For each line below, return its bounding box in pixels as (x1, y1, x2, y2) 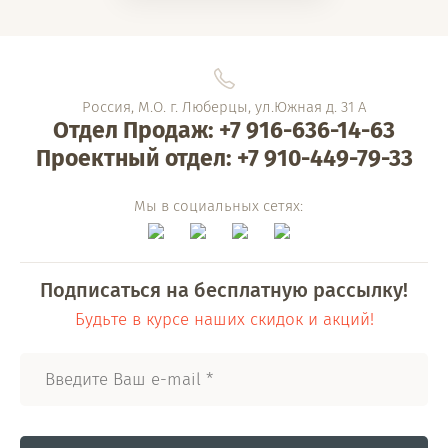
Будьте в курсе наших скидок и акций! (74, 309, 374, 330)
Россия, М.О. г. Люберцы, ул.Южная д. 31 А (82, 98, 366, 116)
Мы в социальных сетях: (134, 197, 303, 215)
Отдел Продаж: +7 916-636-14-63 (53, 116, 395, 144)
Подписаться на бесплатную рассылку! (40, 278, 408, 302)
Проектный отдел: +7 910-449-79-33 (35, 144, 413, 172)
